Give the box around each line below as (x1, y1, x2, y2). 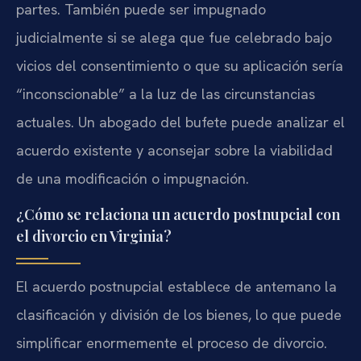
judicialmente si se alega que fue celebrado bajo (16, 27, 332, 47)
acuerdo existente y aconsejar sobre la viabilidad (16, 140, 333, 160)
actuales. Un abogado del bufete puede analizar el (16, 112, 345, 131)
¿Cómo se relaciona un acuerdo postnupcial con (16, 205, 340, 225)
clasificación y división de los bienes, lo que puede (16, 305, 342, 325)
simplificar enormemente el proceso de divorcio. (16, 334, 327, 353)
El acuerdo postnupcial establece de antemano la (16, 277, 337, 297)
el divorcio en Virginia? (16, 226, 172, 247)
